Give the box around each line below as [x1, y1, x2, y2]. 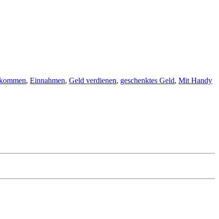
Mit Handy [178, 76, 212, 85]
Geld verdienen [69, 76, 116, 85]
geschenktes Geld [120, 76, 175, 85]
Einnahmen [30, 76, 65, 85]
